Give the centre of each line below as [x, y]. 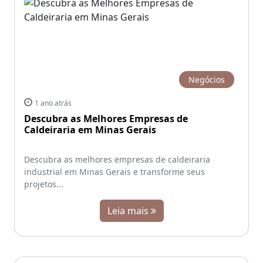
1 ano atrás [53, 103]
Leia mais [129, 210]
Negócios [207, 79]
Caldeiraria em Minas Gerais [90, 129]
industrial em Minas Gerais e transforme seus [114, 171]
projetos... [44, 184]
